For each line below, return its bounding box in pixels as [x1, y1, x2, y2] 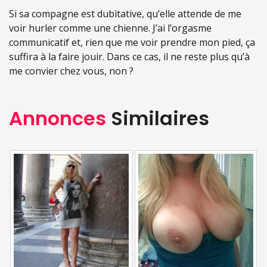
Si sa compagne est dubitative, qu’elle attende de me [9, 7, 241, 20]
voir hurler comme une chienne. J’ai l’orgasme [9, 21, 212, 35]
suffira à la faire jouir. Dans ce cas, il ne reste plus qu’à [9, 49, 250, 63]
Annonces [9, 104, 106, 132]
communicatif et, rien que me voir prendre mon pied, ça [9, 35, 255, 49]
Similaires [106, 104, 209, 132]
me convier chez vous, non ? [9, 64, 133, 77]
